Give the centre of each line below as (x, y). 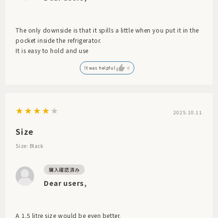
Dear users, (65, 183)
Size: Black (30, 145)
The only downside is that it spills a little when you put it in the (107, 30)
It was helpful (100, 68)
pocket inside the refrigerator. (59, 40)
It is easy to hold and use (52, 51)
